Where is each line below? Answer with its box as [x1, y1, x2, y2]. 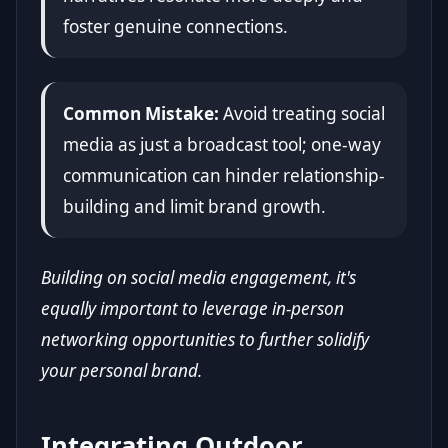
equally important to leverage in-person [41, 296, 344, 320]
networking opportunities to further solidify [41, 327, 369, 351]
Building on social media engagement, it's [41, 265, 356, 289]
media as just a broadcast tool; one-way [62, 132, 381, 156]
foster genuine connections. [62, 14, 288, 38]
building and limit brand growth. [62, 194, 326, 218]
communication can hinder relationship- [62, 163, 385, 187]
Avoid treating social [218, 101, 385, 125]
